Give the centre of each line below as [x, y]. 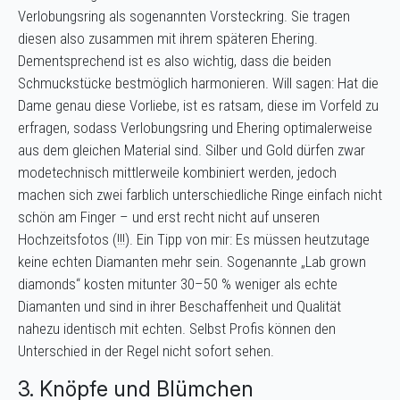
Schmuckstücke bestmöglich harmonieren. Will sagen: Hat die [198, 83]
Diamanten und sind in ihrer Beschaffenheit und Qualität [179, 306]
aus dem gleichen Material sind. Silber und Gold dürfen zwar [192, 150]
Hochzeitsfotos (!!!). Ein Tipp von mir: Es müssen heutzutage [194, 239]
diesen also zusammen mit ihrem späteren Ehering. [168, 38]
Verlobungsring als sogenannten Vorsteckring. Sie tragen [184, 16]
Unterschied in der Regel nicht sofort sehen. [146, 350]
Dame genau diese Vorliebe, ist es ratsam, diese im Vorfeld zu [198, 105]
